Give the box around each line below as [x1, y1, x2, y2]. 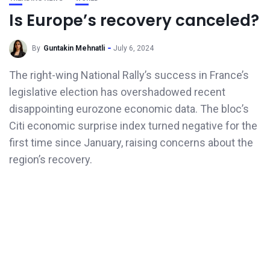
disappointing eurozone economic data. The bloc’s [9, 102, 249, 115]
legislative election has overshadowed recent [9, 86, 225, 98]
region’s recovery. [9, 153, 92, 166]
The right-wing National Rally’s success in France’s [9, 69, 249, 81]
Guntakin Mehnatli [43, 44, 105, 53]
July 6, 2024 [113, 44, 154, 53]
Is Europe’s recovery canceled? [9, 10, 259, 31]
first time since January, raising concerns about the [9, 136, 253, 149]
